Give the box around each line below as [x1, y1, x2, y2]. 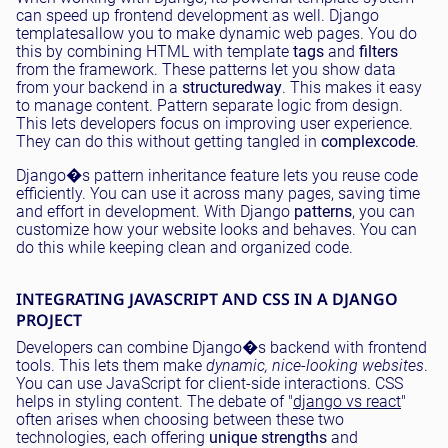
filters [359, 42, 398, 62]
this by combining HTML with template [16, 42, 293, 62]
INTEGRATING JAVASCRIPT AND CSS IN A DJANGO [16, 288, 398, 311]
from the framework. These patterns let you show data [16, 60, 396, 80]
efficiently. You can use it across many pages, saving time [16, 184, 420, 204]
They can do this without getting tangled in [16, 132, 321, 152]
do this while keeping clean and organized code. [16, 238, 353, 258]
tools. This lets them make [16, 356, 206, 376]
